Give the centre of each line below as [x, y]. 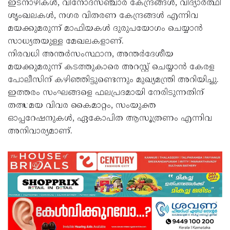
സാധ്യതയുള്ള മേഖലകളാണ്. [66, 42]
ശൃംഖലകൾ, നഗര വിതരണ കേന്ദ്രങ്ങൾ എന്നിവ [103, 16]
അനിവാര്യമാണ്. [40, 132]
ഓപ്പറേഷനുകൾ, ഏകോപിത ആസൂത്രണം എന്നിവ [110, 119]
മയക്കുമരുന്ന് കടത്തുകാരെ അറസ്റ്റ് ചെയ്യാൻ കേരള [111, 68]
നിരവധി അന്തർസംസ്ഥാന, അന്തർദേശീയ [91, 55]
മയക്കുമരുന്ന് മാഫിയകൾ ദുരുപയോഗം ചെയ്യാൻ [105, 29]
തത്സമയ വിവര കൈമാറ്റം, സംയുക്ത [82, 106]
